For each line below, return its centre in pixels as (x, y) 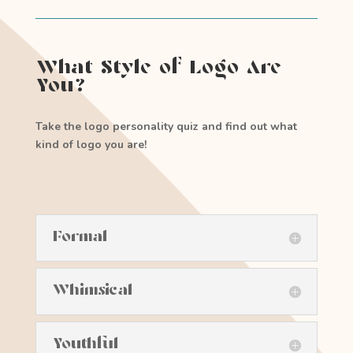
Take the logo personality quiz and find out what (166, 127)
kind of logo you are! (92, 145)
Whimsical (92, 292)
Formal (79, 238)
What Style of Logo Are (158, 69)
